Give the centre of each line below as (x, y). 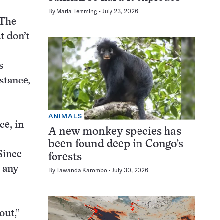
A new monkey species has (115, 132)
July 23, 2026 (120, 11)
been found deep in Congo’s (116, 144)
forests (65, 157)
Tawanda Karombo (82, 170)
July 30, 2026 (130, 170)
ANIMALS (65, 116)
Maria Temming (77, 11)
